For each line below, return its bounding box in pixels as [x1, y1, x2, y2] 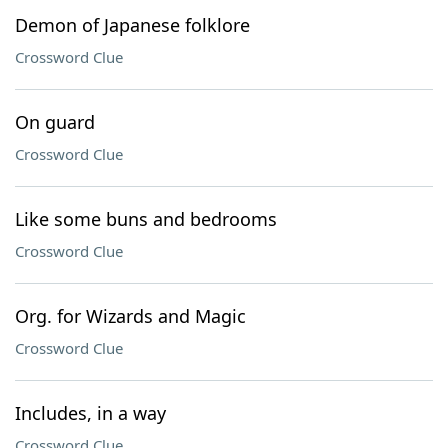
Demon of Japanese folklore [15, 13, 250, 37]
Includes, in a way [15, 401, 166, 425]
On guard [15, 110, 95, 134]
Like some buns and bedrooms [15, 207, 277, 231]
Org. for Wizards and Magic [15, 304, 246, 328]
